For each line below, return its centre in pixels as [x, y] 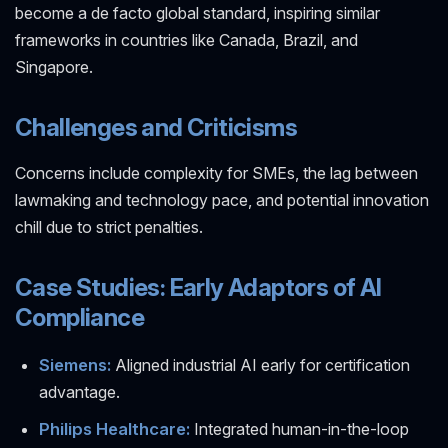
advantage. [79, 391]
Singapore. [54, 66]
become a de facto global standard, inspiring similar [197, 12]
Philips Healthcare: [114, 429]
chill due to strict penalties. [109, 227]
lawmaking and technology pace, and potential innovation [222, 200]
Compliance [79, 318]
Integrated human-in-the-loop [299, 429]
